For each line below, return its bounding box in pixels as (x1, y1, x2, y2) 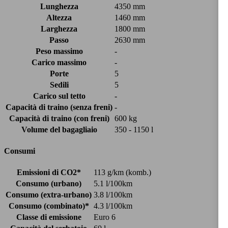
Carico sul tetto (33, 91, 85, 100)
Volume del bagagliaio (21, 125, 97, 134)
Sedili (49, 80, 69, 89)
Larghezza (41, 24, 77, 33)
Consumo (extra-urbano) (6, 190, 92, 199)
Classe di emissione (16, 213, 81, 222)
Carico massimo (32, 58, 87, 67)
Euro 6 (94, 213, 116, 222)
